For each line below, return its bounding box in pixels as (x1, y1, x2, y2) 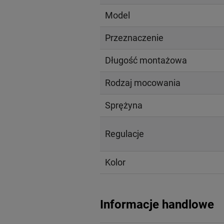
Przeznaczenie (104, 32, 163, 43)
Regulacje (104, 128, 144, 139)
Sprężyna (104, 99, 142, 110)
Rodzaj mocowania (104, 77, 180, 88)
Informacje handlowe (99, 197, 214, 211)
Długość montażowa (104, 54, 187, 65)
